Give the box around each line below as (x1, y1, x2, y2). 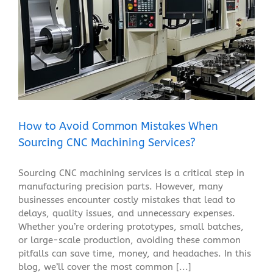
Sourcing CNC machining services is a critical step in (18, 167, 244, 179)
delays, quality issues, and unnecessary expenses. (18, 207, 235, 219)
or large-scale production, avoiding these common (18, 234, 241, 246)
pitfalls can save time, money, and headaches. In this (18, 247, 251, 259)
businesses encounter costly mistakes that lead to (18, 194, 235, 205)
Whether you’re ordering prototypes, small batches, (18, 221, 244, 232)
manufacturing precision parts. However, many (18, 180, 223, 192)
